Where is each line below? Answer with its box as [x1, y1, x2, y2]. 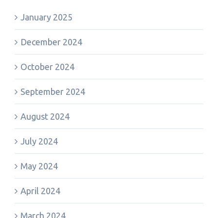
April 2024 [20, 186, 60, 196]
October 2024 [20, 62, 74, 72]
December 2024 [20, 37, 82, 47]
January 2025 [20, 12, 73, 22]
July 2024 [20, 136, 58, 146]
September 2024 [20, 87, 85, 96]
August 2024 [20, 111, 70, 121]
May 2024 [20, 161, 58, 171]
